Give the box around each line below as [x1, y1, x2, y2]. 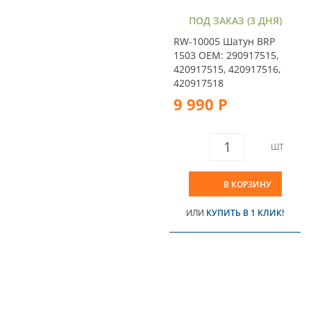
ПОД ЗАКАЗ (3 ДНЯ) [188, 13, 282, 27]
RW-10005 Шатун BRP [174, 34, 275, 48]
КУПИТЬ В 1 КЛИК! [206, 206, 284, 219]
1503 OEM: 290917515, [174, 48, 278, 62]
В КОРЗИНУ [223, 178, 271, 190]
